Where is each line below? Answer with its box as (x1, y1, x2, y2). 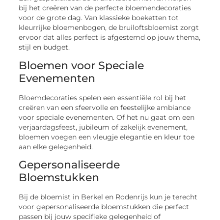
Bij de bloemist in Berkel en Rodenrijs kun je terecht (19, 193, 198, 201)
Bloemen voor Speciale (19, 58, 144, 72)
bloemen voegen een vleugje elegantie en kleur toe (19, 133, 195, 141)
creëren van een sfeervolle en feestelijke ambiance (19, 103, 191, 111)
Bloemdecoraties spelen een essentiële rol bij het (19, 93, 187, 102)
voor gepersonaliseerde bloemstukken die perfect (19, 203, 190, 211)
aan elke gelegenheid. (19, 142, 93, 151)
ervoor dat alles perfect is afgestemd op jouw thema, (19, 33, 201, 42)
